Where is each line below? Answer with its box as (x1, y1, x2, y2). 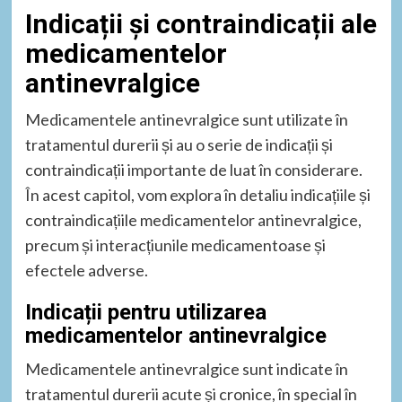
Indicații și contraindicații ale (24, 7, 377, 39)
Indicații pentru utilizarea (24, 299, 267, 325)
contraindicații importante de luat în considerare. (24, 159, 363, 179)
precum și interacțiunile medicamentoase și (24, 234, 326, 255)
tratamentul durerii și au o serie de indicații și (24, 134, 333, 154)
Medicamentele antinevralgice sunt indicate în (24, 358, 348, 379)
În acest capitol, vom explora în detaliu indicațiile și (24, 184, 371, 205)
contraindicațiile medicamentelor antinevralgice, (24, 209, 362, 230)
